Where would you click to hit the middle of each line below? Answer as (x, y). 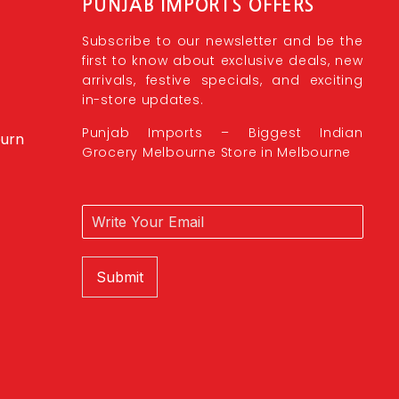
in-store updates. (142, 100)
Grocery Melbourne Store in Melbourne (216, 152)
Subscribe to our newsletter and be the (222, 41)
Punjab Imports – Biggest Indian (222, 132)
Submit (119, 277)
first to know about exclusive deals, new (222, 61)
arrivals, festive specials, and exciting (222, 81)
